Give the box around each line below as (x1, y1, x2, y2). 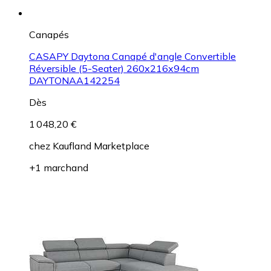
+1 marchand (29, 161, 88, 174)
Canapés (29, 28, 69, 41)
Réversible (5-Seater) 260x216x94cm (29, 62, 199, 74)
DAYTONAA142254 (29, 74, 120, 87)
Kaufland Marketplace (53, 139, 149, 152)
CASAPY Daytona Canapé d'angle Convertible (29, 50, 236, 62)
